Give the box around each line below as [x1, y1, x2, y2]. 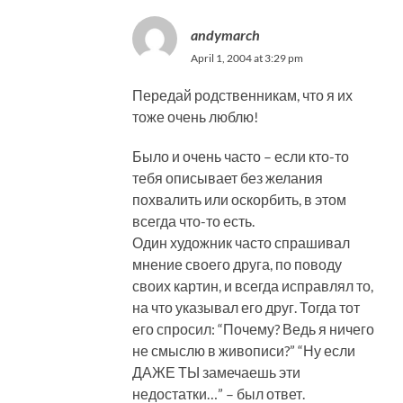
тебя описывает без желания [131, 168, 323, 186]
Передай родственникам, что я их [131, 85, 353, 103]
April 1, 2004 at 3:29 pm [190, 50, 303, 65]
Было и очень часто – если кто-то [131, 147, 349, 165]
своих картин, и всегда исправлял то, [131, 276, 373, 294]
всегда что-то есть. [131, 211, 255, 229]
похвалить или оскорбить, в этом [131, 190, 346, 208]
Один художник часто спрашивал [131, 233, 350, 251]
